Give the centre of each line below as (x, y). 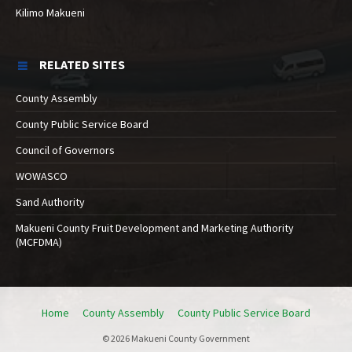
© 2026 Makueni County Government (176, 338)
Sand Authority (50, 202)
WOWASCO (42, 176)
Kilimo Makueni (50, 12)
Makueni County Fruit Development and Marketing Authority (155, 227)
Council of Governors (65, 150)
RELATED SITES (82, 64)
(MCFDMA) (39, 242)
